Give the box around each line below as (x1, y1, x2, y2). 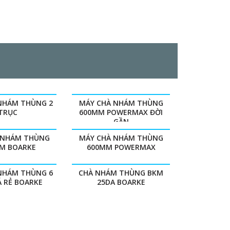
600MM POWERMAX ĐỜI (79, 107, 163, 117)
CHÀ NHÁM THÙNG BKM (79, 168, 164, 178)
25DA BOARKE (97, 177, 145, 187)
